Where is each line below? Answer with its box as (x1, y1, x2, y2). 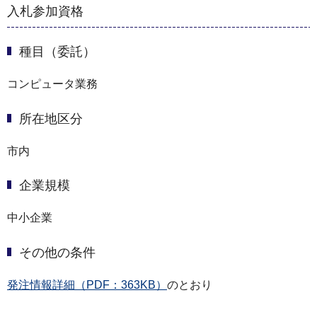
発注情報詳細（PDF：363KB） (7, 278, 167, 291)
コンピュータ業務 (7, 78, 98, 91)
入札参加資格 (7, 4, 83, 18)
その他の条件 (19, 245, 96, 260)
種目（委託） (19, 45, 96, 59)
